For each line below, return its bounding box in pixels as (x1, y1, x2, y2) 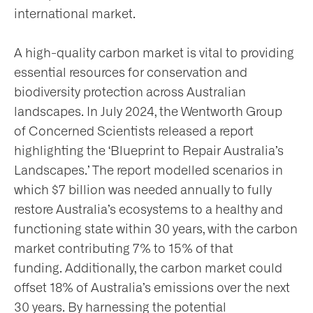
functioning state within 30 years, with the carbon (14, 223, 298, 236)
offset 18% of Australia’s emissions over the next (14, 282, 290, 295)
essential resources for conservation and (14, 66, 247, 80)
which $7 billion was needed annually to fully (14, 184, 272, 197)
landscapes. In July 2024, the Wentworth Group (14, 105, 282, 119)
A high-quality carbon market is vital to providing (14, 47, 294, 60)
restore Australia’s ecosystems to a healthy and (14, 203, 283, 217)
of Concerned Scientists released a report (14, 125, 254, 138)
